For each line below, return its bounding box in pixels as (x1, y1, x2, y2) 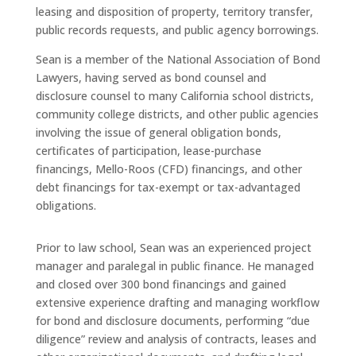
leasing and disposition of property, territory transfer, (35, 4, 313, 20)
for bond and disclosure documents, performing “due (35, 313, 310, 329)
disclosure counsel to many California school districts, (35, 88, 314, 104)
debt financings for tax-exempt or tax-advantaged (35, 180, 300, 195)
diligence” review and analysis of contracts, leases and (35, 331, 316, 347)
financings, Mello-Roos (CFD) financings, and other (35, 161, 302, 177)
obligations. (35, 198, 96, 214)
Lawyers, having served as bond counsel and (35, 70, 266, 86)
